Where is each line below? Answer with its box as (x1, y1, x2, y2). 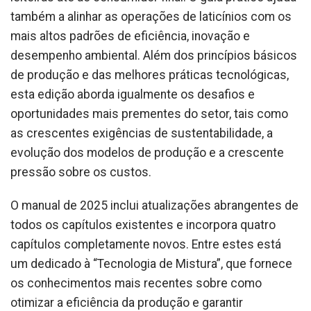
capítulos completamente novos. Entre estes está (10, 237, 281, 251)
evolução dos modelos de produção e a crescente (10, 146, 284, 160)
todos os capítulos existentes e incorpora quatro (10, 218, 276, 232)
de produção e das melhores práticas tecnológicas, (10, 68, 289, 82)
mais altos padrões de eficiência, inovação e (10, 29, 250, 43)
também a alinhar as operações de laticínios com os (10, 10, 292, 24)
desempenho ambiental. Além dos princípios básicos (10, 49, 297, 62)
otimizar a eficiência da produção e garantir (10, 296, 243, 310)
